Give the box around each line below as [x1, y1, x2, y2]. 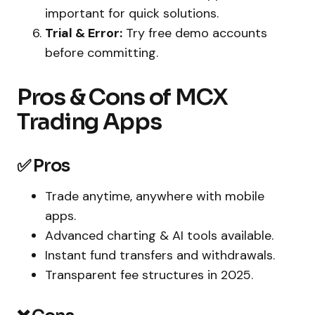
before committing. [45, 44, 158, 61]
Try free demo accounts [122, 24, 267, 41]
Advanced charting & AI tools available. [45, 226, 274, 244]
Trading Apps [17, 107, 162, 136]
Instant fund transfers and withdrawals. [45, 246, 275, 264]
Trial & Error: [45, 24, 122, 41]
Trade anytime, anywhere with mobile [45, 187, 264, 205]
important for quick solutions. [45, 4, 219, 22]
